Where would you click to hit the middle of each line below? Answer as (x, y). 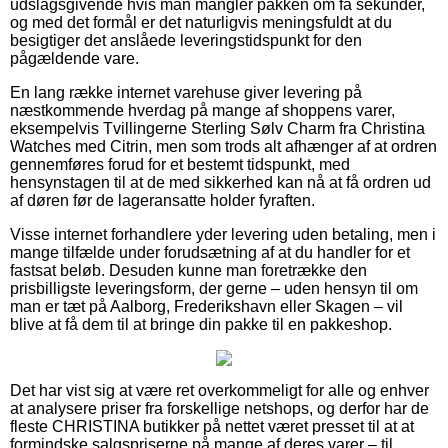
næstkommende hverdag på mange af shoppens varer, (202, 110)
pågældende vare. (74, 58)
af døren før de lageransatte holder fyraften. (162, 200)
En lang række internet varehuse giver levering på (186, 92)
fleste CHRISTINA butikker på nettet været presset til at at (212, 426)
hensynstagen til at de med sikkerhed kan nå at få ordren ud (220, 182)
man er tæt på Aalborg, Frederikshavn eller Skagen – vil (206, 306)
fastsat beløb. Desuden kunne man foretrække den (188, 270)
